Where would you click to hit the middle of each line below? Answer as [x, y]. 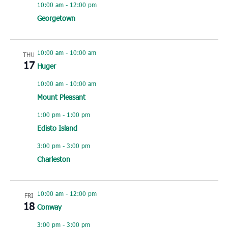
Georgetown [56, 18]
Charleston [53, 159]
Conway [49, 207]
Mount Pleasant [61, 97]
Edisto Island [57, 128]
